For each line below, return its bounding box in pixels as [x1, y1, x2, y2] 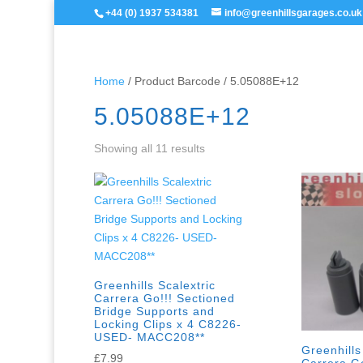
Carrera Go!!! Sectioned [94, 292, 236, 305]
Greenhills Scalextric [94, 279, 216, 292]
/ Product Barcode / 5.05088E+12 [125, 75, 300, 88]
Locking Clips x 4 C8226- [94, 318, 242, 331]
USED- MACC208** [94, 331, 206, 344]
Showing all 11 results [94, 142, 206, 155]
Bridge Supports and [94, 305, 216, 318]
